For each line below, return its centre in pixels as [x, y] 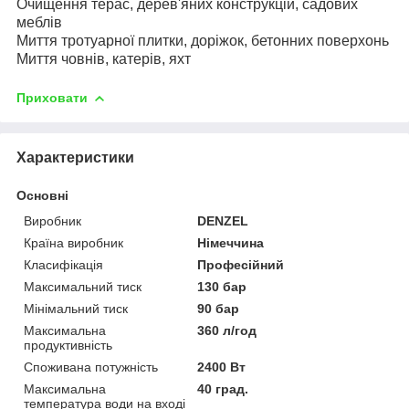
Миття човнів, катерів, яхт [104, 58]
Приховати [52, 97]
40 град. [223, 388]
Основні [42, 195]
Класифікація [63, 264]
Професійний [241, 264]
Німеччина [231, 242]
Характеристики [75, 157]
